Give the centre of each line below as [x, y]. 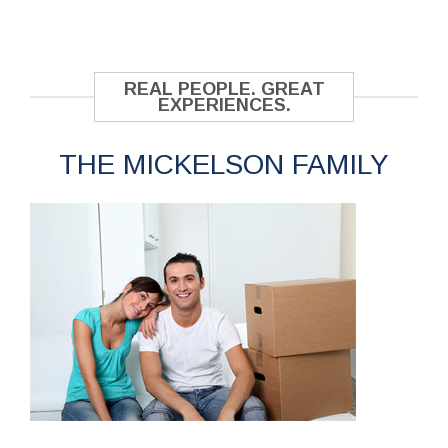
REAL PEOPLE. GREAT [224, 88]
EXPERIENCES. [224, 104]
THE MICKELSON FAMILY [224, 164]
